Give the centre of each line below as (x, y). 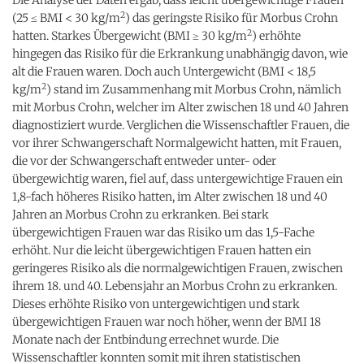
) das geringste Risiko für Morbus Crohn (232, 17)
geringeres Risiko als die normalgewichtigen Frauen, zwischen (178, 268)
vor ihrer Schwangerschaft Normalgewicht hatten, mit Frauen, (177, 143)
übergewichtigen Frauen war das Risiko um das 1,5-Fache (163, 232)
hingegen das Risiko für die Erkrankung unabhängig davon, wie (180, 53)
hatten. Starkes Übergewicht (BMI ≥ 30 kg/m (130, 35)
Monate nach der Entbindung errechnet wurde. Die (145, 339)
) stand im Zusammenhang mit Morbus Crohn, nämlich (194, 89)
